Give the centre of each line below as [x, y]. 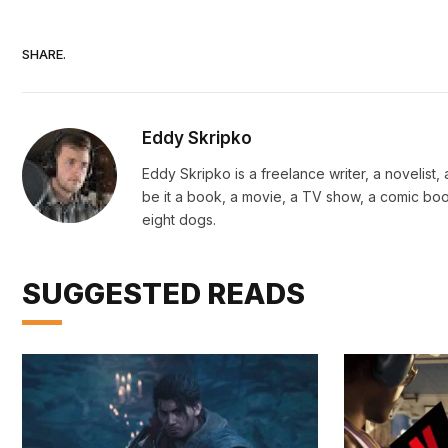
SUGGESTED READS [163, 294]
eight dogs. [179, 220]
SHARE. [44, 53]
